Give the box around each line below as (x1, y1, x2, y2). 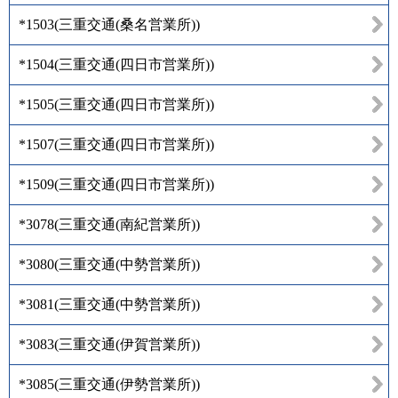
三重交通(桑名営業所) (59, 16, 195, 32)
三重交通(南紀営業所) (59, 216, 195, 232)
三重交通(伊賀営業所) (59, 336, 195, 352)
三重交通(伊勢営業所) (59, 376, 195, 392)
